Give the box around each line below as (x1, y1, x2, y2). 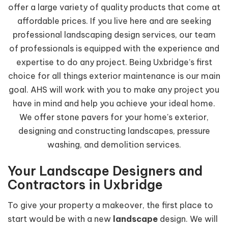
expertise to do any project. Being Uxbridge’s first (16, 56, 212, 67)
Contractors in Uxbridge (8, 176, 163, 193)
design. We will (158, 214, 218, 224)
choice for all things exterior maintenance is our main (8, 70, 220, 81)
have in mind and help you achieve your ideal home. (13, 98, 215, 108)
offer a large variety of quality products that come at (8, 2, 220, 12)
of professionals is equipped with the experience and (9, 43, 219, 53)
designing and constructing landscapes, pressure (18, 125, 210, 136)
